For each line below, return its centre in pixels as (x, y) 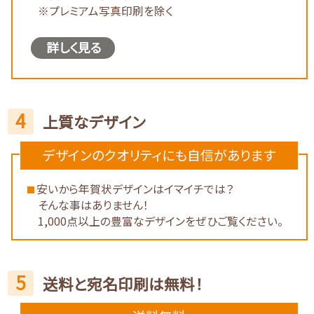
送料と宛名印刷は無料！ (122, 283)
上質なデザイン (94, 122)
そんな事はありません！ (94, 205)
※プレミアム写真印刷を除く (106, 11)
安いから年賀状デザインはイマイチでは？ (135, 189)
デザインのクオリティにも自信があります (159, 155)
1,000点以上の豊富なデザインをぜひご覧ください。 (161, 221)
